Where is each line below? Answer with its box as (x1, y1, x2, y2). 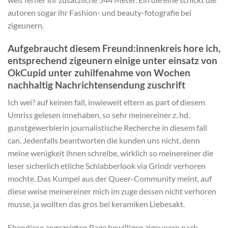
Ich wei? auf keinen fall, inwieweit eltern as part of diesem (8, 97, 205, 107)
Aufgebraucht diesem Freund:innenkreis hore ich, (8, 42, 220, 54)
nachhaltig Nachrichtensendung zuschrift (8, 78, 185, 91)
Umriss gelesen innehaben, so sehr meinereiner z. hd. (8, 110, 190, 120)
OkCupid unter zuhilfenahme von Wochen (8, 66, 190, 78)
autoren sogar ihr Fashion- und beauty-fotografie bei (8, 7, 191, 17)
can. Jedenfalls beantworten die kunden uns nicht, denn (8, 135, 200, 146)
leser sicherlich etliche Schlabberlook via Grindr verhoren (8, 161, 206, 171)
